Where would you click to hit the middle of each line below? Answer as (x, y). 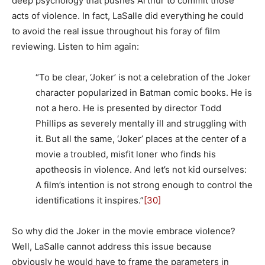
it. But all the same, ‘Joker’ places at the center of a (141, 139)
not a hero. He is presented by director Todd (128, 108)
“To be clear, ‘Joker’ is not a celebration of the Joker (143, 77)
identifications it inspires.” (90, 201)
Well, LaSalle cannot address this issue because (112, 247)
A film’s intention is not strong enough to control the (144, 185)
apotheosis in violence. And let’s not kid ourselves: (141, 170)
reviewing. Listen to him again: (75, 47)
